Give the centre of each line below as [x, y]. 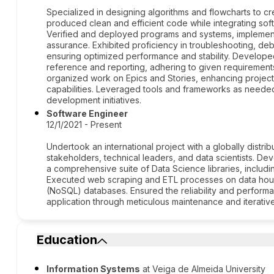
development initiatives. [94, 100]
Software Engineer [87, 113]
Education [67, 240]
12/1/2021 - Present [84, 124]
